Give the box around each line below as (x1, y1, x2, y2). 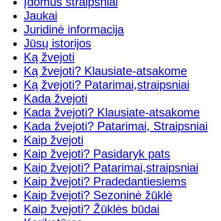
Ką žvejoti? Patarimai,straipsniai (24, 77, 189, 91)
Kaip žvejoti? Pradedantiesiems (24, 174, 186, 188)
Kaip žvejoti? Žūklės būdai (24, 202, 159, 216)
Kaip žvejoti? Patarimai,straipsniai (24, 160, 198, 174)
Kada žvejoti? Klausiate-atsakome (24, 105, 200, 119)
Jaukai (24, 8, 57, 22)
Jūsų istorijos (24, 36, 91, 50)
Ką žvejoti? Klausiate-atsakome (24, 64, 187, 77)
